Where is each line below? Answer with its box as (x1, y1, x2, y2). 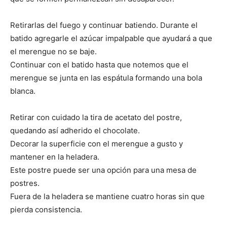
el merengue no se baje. (10, 47, 97, 56)
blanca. (10, 86, 35, 96)
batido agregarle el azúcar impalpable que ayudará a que (10, 33, 212, 43)
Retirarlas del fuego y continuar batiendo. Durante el (10, 20, 198, 30)
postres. (10, 178, 40, 188)
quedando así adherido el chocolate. (10, 126, 140, 135)
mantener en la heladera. (10, 152, 99, 162)
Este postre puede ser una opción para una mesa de (10, 165, 197, 175)
